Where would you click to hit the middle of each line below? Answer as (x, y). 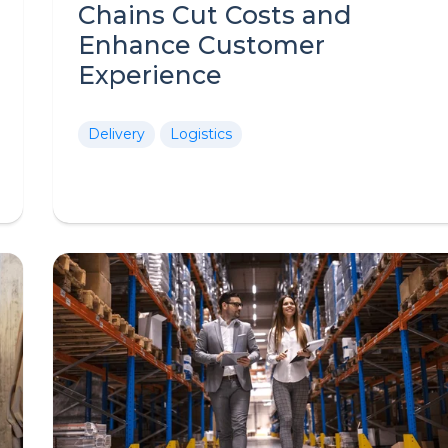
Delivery (116, 134)
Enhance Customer (201, 45)
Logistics (201, 134)
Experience (150, 75)
